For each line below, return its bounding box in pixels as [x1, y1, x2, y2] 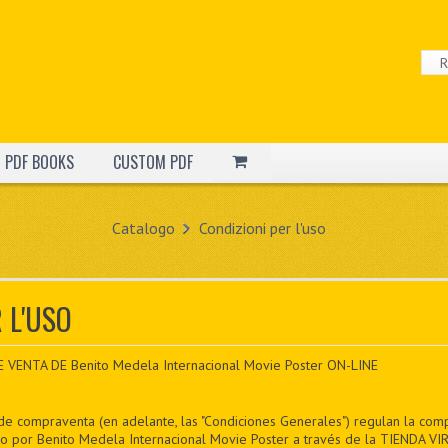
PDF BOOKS [4, 150, 74, 174]
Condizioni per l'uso [198, 218, 326, 238]
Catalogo [111, 218, 175, 238]
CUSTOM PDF [112, 150, 193, 174]
